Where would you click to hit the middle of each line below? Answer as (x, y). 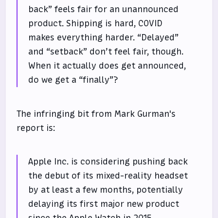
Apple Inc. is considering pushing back (108, 162)
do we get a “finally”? (73, 80)
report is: (36, 128)
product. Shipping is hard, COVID (96, 23)
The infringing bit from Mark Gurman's (96, 114)
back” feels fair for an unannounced (104, 9)
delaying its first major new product (104, 204)
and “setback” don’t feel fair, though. (106, 51)
